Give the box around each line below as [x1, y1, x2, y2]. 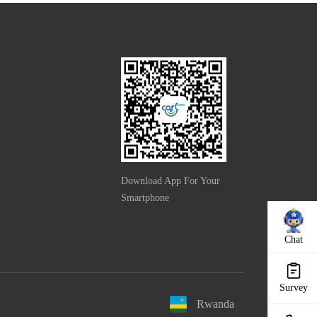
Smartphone [120, 192, 169, 203]
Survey [279, 282, 308, 293]
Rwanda [197, 298, 234, 311]
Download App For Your [120, 175, 220, 186]
